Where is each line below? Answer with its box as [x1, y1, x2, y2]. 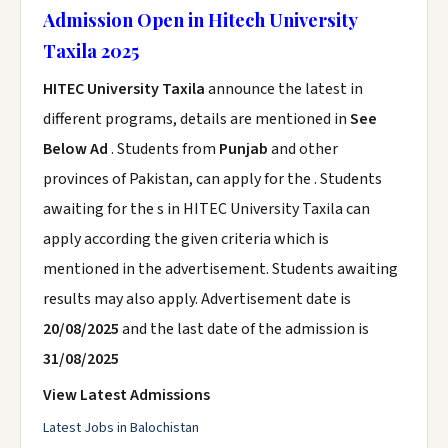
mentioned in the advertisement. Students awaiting [43, 258, 398, 280]
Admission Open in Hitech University [43, 7, 357, 32]
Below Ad [43, 138, 111, 160]
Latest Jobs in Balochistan [43, 418, 199, 438]
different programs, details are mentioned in [43, 108, 350, 130]
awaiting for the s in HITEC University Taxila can [43, 198, 370, 220]
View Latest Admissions [43, 384, 210, 406]
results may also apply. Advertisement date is [43, 288, 351, 310]
